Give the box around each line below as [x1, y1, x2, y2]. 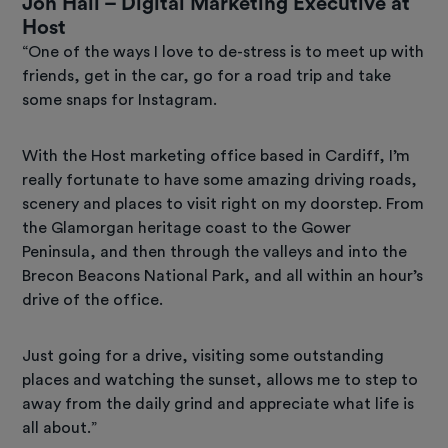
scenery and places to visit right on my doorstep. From [22, 195, 425, 212]
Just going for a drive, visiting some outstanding [22, 347, 385, 364]
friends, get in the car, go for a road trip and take [22, 67, 392, 84]
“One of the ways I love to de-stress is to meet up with [22, 43, 425, 60]
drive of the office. [22, 291, 164, 308]
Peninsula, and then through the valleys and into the [22, 243, 408, 260]
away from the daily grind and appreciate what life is [22, 395, 415, 412]
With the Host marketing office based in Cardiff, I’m [22, 147, 411, 164]
